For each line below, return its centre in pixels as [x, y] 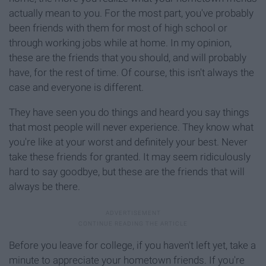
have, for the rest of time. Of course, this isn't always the [132, 73]
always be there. [45, 187]
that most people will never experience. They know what [131, 127]
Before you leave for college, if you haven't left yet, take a [132, 246]
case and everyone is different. [76, 88]
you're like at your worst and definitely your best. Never [128, 142]
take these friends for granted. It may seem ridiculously [130, 157]
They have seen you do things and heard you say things [129, 113]
